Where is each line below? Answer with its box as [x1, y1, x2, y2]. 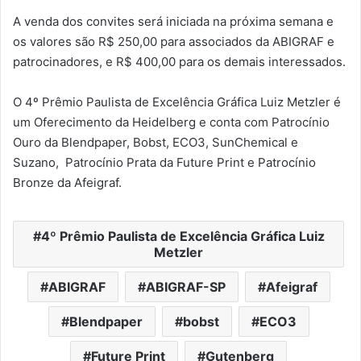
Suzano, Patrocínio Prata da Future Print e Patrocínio [13, 155, 316, 171]
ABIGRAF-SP [145, 279, 226, 296]
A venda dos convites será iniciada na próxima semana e [13, 14, 334, 30]
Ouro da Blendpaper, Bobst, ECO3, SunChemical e [13, 135, 298, 151]
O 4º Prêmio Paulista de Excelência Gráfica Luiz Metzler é [13, 94, 341, 110]
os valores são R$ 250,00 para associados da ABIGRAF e [13, 34, 334, 50]
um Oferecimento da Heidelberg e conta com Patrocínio [13, 114, 330, 131]
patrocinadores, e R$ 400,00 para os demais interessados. [13, 54, 346, 70]
